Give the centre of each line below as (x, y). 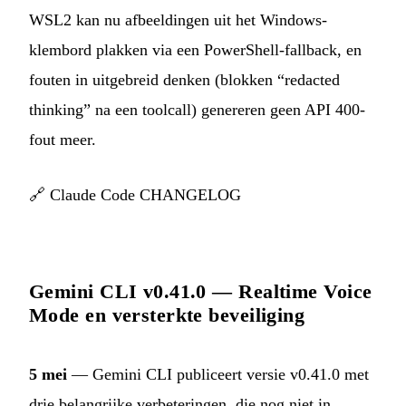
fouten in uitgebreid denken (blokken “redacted (184, 80)
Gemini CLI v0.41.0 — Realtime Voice (201, 292)
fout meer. (63, 140)
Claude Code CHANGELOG (145, 195)
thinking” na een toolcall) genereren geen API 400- (197, 110)
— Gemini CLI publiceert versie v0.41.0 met (218, 375)
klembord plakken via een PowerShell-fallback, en (195, 50)
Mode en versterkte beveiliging (167, 315)
